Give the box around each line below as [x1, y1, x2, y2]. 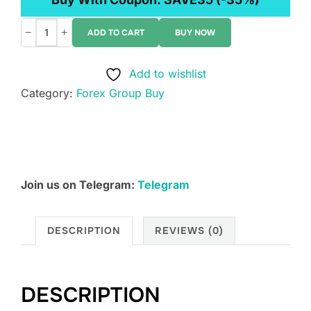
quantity [45, 151, 87, 165]
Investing [45, 53, 92, 68]
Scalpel [45, 131, 84, 146]
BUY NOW [175, 27, 215, 39]
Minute [45, 112, 81, 126]
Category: [21, 86, 76, 101]
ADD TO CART [87, 27, 144, 39]
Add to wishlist [129, 67, 206, 81]
